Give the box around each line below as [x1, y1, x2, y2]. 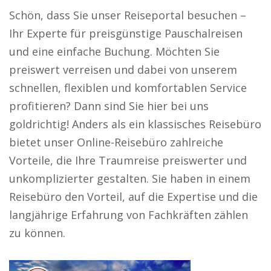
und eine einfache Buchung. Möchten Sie [9, 44, 220, 59]
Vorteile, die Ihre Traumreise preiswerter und [9, 153, 247, 168]
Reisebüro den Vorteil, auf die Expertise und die [9, 189, 258, 204]
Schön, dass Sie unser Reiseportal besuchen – [9, 8, 246, 22]
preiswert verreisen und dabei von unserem [9, 62, 237, 77]
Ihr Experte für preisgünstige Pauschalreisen [9, 26, 243, 41]
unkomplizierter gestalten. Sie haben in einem [9, 171, 250, 186]
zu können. [9, 226, 65, 240]
